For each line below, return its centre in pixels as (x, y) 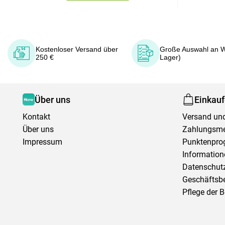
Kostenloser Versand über (77, 49)
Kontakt (36, 117)
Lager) (171, 57)
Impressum (42, 142)
